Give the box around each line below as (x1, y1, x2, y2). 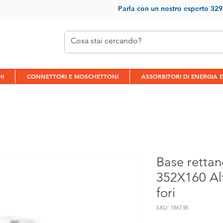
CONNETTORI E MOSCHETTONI (26, 72, 118, 80)
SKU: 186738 (156, 203, 188, 211)
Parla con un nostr (117, 4, 177, 13)
